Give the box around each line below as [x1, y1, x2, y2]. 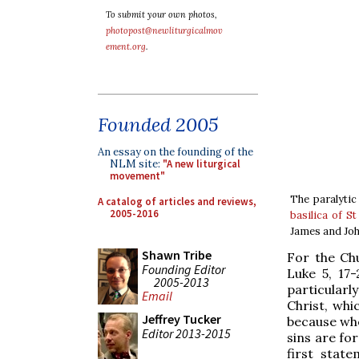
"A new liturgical [163, 157, 240, 171]
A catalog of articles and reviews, [98, 194, 256, 208]
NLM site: [110, 157, 163, 171]
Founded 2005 [98, 112, 219, 137]
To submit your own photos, [106, 9, 217, 20]
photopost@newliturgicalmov [106, 25, 223, 36]
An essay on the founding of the [98, 145, 253, 159]
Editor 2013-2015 [142, 325, 231, 341]
